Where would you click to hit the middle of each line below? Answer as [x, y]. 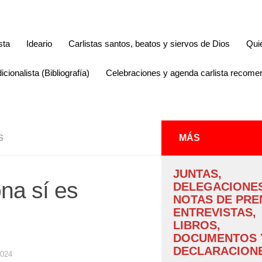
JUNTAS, [197, 174]
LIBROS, [197, 225]
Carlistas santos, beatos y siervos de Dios [149, 44]
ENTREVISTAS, [215, 212]
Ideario [39, 44]
